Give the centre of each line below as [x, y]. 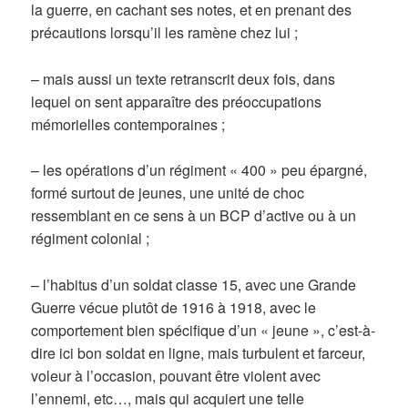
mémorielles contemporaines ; [128, 124]
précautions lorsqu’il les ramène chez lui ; [165, 33]
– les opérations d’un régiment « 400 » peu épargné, [199, 170]
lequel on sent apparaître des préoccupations [177, 101]
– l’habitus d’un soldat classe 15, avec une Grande [194, 285]
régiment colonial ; [91, 239]
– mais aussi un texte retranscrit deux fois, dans [184, 78]
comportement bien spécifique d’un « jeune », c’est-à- [204, 331]
